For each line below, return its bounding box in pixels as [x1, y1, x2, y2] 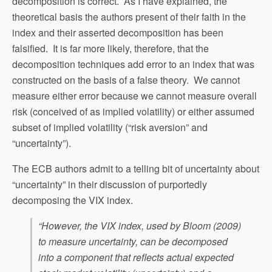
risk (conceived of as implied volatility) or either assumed [12, 104, 254, 118]
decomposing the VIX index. [12, 193, 133, 207]
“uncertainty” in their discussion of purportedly [12, 177, 207, 191]
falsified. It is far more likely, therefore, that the [12, 41, 209, 55]
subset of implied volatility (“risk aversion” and [12, 120, 208, 134]
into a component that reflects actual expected [38, 250, 234, 264]
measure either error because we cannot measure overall [12, 89, 257, 103]
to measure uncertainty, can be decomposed [38, 234, 228, 248]
